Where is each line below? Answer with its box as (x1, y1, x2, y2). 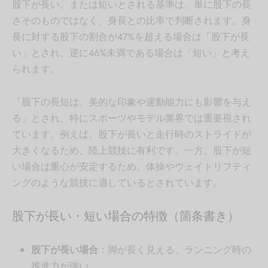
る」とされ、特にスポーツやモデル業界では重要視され (12, 111, 251, 126)
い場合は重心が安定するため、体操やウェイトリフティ (12, 160, 251, 174)
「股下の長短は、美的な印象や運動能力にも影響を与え (12, 95, 251, 109)
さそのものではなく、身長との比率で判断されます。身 (12, 14, 251, 28)
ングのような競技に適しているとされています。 (12, 176, 223, 190)
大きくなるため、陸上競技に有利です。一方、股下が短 (12, 144, 251, 158)
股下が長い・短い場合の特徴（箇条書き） (12, 208, 239, 226)
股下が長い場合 (31, 242, 98, 257)
